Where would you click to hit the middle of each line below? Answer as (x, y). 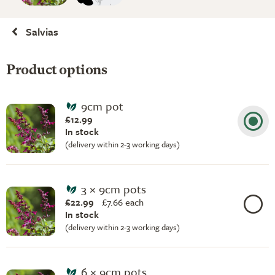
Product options (57, 71)
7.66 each (125, 202)
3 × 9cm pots (113, 189)
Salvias (42, 32)
